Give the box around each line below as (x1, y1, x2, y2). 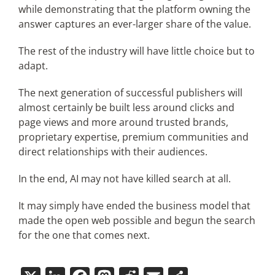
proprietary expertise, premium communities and (18, 130, 249, 144)
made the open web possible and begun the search (18, 213, 255, 227)
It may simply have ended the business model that (18, 198, 250, 212)
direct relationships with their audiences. (18, 144, 207, 158)
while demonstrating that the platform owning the (18, 2, 250, 16)
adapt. (18, 58, 48, 72)
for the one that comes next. (18, 228, 150, 242)
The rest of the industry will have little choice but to (18, 44, 255, 58)
